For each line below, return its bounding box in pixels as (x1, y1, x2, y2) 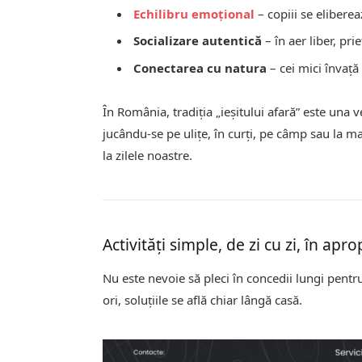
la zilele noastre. (103, 146, 193, 163)
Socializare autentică (133, 32, 263, 49)
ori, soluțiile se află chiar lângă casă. (103, 292, 303, 309)
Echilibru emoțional (133, 5, 255, 22)
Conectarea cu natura (133, 59, 267, 76)
